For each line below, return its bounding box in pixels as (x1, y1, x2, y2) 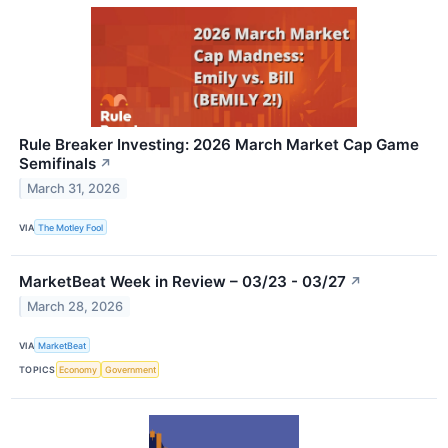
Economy (59, 364, 98, 376)
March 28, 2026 (27, 299, 124, 315)
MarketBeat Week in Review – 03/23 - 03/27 (19, 272, 346, 292)
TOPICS (19, 364, 56, 376)
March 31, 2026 (27, 180, 121, 196)
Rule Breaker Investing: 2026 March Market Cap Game (19, 135, 419, 155)
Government (104, 364, 156, 376)
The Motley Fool (38, 221, 104, 233)
